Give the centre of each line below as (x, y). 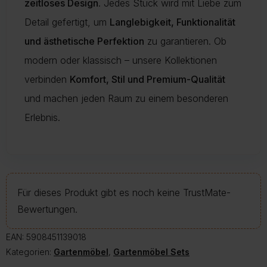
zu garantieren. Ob (185, 41)
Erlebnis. (42, 118)
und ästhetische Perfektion (84, 41)
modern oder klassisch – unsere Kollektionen (121, 60)
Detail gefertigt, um (67, 22)
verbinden (47, 80)
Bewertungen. (47, 209)
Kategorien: (30, 252)
